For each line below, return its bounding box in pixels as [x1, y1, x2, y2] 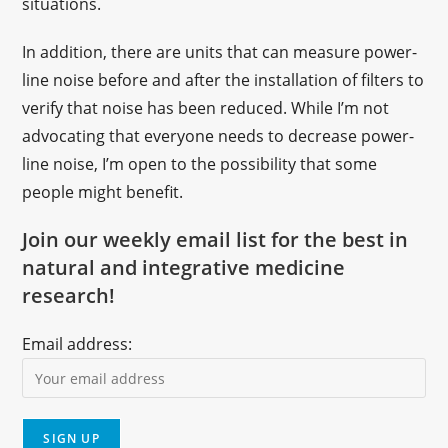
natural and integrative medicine [22, 254, 346, 281]
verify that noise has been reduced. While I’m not [22, 97, 390, 119]
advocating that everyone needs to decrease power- [22, 125, 415, 147]
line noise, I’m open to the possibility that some [22, 153, 378, 175]
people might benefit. [22, 181, 184, 203]
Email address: [22, 333, 133, 355]
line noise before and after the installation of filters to [22, 69, 425, 91]
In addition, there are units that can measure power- [22, 41, 418, 63]
